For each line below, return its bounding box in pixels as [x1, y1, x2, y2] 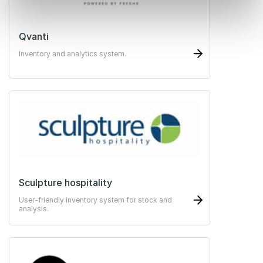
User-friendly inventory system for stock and [19, 195, 172, 205]
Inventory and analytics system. [19, 49, 126, 58]
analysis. [19, 204, 49, 214]
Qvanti [19, 30, 49, 42]
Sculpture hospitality [19, 177, 112, 189]
